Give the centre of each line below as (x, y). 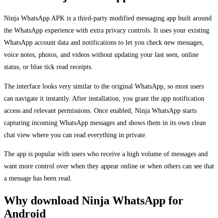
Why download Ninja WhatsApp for (94, 201)
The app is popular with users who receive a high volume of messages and (106, 154)
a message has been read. (38, 178)
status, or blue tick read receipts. (48, 67)
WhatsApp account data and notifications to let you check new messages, (104, 43)
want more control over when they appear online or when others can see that (109, 166)
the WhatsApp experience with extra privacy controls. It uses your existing (107, 30)
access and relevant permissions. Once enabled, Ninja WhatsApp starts (100, 110)
